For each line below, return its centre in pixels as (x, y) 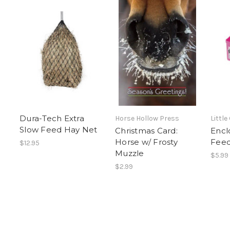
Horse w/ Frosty (146, 142)
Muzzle (130, 154)
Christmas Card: (146, 131)
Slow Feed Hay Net (59, 130)
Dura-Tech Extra (52, 119)
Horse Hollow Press (147, 119)
